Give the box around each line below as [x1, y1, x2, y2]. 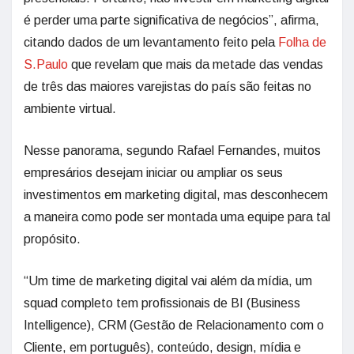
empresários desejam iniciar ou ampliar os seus [24, 166, 283, 179]
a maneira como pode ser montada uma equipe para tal [24, 210, 330, 224]
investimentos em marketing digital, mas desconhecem [24, 188, 328, 201]
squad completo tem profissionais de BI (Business [24, 296, 300, 310]
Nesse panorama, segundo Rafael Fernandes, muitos [24, 144, 321, 157]
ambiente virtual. [24, 102, 116, 115]
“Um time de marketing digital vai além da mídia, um [24, 274, 312, 288]
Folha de [278, 36, 326, 49]
